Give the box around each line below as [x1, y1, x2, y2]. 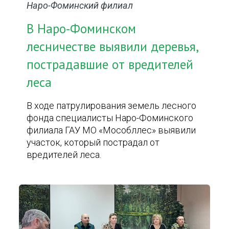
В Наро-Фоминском [27, 20, 136, 37]
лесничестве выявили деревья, [27, 38, 198, 55]
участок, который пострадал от [27, 137, 160, 148]
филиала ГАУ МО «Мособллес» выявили [27, 125, 196, 135]
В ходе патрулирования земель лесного [27, 100, 197, 111]
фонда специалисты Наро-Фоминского [27, 112, 194, 123]
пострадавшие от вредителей [27, 56, 194, 73]
